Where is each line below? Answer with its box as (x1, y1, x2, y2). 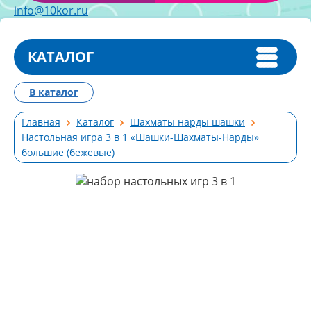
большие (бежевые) (22, 146, 115, 159)
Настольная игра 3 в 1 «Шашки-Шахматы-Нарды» (22, 131, 259, 144)
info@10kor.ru (14, 3, 88, 18)
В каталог (29, 85, 78, 99)
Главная (22, 115, 60, 128)
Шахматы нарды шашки (130, 115, 245, 128)
